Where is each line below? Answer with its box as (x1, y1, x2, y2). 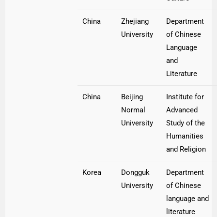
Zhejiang (121, 17, 149, 26)
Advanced (166, 106, 198, 115)
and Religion (166, 145, 206, 154)
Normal (121, 106, 146, 115)
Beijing (121, 93, 143, 102)
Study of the (166, 119, 205, 128)
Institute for (166, 93, 204, 102)
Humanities (166, 132, 204, 141)
